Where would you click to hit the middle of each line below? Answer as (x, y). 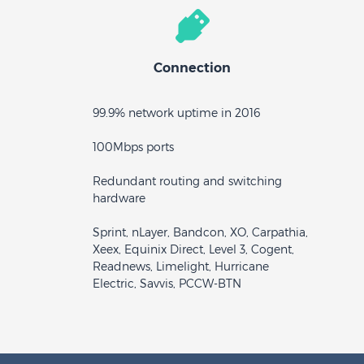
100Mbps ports (133, 147)
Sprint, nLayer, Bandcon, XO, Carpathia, (200, 232)
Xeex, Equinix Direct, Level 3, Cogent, (193, 249)
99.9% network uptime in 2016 (176, 113)
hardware (119, 198)
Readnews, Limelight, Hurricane (181, 266)
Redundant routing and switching (187, 181)
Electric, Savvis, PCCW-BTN (167, 284)
